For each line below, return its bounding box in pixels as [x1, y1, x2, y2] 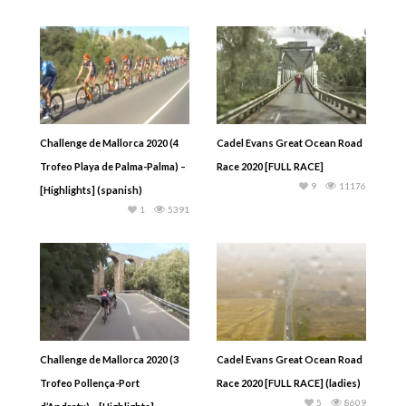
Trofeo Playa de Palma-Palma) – [40, 159, 186, 172]
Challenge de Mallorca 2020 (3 [40, 353, 179, 365]
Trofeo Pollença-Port [40, 376, 140, 389]
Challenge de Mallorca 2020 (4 [40, 136, 179, 149]
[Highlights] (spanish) [40, 183, 142, 196]
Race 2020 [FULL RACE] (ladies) [217, 376, 361, 389]
